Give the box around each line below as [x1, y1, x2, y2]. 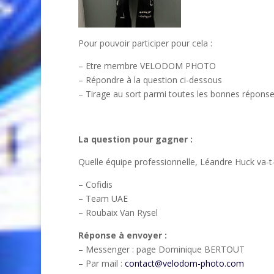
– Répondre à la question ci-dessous [78, 74, 222, 86]
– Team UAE [78, 193, 128, 205]
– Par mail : [78, 257, 125, 270]
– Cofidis [78, 179, 113, 191]
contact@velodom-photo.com [124, 257, 244, 270]
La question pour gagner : [78, 133, 193, 146]
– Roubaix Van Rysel [78, 207, 158, 219]
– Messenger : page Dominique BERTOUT [78, 243, 245, 256]
